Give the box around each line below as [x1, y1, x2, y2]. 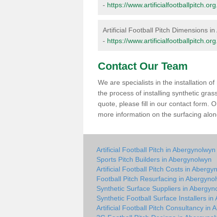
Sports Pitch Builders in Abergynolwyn [96, 155, 212, 163]
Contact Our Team [98, 60, 188, 72]
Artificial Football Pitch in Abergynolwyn [96, 146, 216, 154]
